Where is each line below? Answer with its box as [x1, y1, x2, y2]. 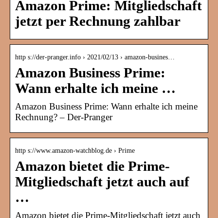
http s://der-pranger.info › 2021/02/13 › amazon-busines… [15, 54, 175, 61]
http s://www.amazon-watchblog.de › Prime [15, 147, 135, 155]
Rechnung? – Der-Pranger [15, 112, 112, 123]
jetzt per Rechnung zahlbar [15, 14, 181, 29]
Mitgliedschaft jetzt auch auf [15, 174, 189, 190]
